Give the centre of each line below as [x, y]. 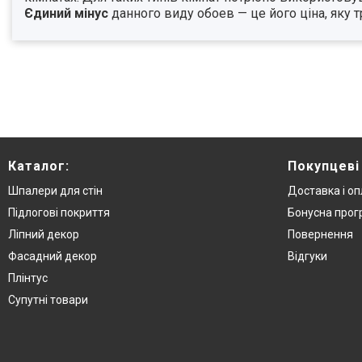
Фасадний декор [53, 257]
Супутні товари [48, 300]
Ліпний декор [44, 235]
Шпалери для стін [55, 191]
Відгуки [307, 257]
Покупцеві [324, 166]
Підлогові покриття [59, 213]
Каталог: [39, 166]
